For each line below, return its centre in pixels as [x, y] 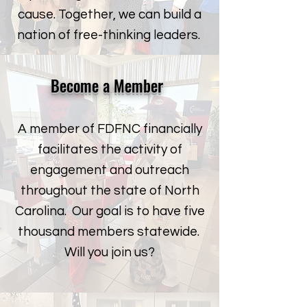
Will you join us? [110, 252]
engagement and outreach [110, 170]
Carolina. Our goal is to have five [110, 211]
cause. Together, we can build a [110, 14]
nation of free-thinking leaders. [110, 35]
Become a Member [107, 86]
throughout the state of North [110, 191]
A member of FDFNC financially [110, 129]
